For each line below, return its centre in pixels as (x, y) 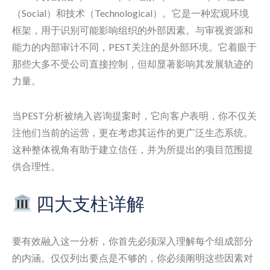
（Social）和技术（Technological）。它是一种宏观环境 (130, 13)
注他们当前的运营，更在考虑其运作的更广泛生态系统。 (133, 132)
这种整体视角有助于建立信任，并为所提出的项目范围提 (133, 149)
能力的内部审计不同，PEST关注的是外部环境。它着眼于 (134, 47)
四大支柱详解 (89, 203)
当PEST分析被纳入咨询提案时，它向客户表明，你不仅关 (134, 115)
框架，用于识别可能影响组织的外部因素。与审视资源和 (133, 30)
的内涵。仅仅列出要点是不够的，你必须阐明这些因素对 (133, 258)
